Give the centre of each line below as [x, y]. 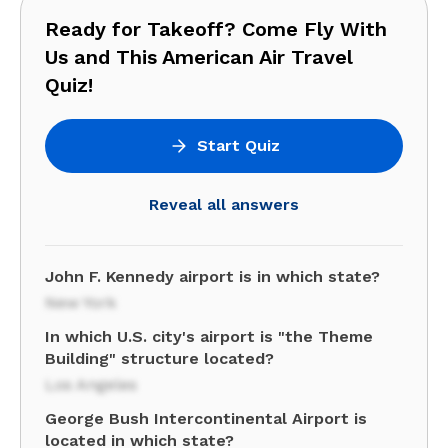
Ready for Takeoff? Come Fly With [216, 29]
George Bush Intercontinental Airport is [206, 418]
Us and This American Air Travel [199, 57]
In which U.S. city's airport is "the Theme [209, 336]
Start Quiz [238, 145]
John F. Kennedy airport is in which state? [212, 276]
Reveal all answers [224, 204]
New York [80, 302]
